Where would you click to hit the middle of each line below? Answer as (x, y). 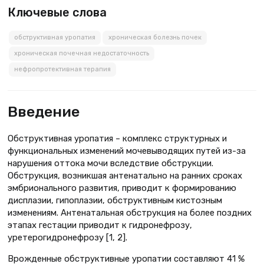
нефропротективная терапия (62, 70)
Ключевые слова (57, 12)
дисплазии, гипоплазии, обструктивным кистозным (115, 201)
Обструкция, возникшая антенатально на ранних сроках (125, 176)
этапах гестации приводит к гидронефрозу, (100, 225)
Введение (44, 112)
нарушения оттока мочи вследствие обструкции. (110, 164)
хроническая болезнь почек (155, 38)
